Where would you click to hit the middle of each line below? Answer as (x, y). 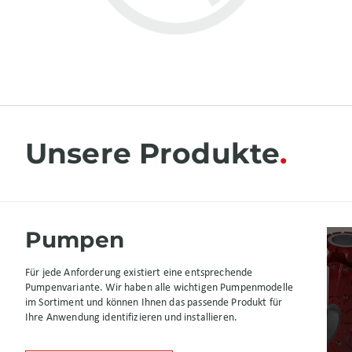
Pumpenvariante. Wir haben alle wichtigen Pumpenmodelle (159, 288)
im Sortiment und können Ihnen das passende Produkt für (154, 303)
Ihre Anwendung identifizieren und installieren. (132, 318)
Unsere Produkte (153, 153)
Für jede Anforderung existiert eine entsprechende (139, 273)
